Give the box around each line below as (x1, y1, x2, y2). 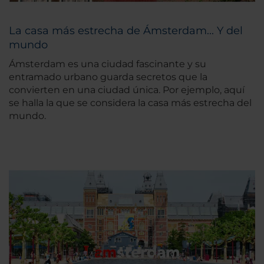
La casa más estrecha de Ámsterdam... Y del (9, 24, 243, 38)
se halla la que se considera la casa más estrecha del (9, 97, 252, 109)
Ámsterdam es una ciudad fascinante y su (9, 58, 206, 70)
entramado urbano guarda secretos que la (9, 71, 207, 83)
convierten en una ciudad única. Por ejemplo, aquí (9, 84, 245, 96)
